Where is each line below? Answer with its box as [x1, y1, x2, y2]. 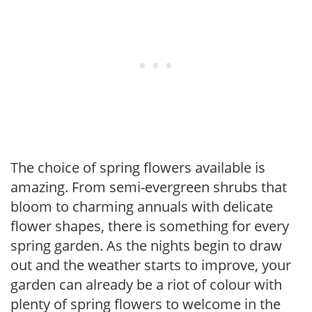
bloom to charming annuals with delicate [10, 197, 273, 216]
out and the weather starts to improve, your [10, 256, 291, 274]
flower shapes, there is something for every [10, 217, 289, 235]
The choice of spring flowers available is [10, 158, 265, 177]
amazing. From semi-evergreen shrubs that [10, 178, 287, 196]
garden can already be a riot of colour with [10, 275, 282, 294]
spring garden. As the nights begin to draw [10, 236, 282, 255]
